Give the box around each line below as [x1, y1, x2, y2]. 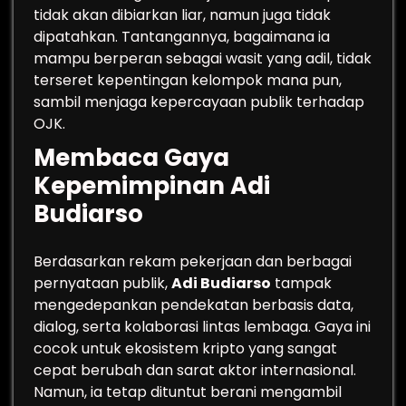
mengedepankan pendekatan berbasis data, [34, 295, 353, 315]
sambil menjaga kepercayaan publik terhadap [34, 92, 364, 112]
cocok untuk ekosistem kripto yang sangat [34, 338, 337, 359]
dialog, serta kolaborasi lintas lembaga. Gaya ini [34, 316, 371, 337]
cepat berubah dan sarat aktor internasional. [34, 360, 356, 381]
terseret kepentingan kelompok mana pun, [34, 70, 342, 91]
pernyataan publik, [34, 273, 171, 294]
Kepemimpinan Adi [34, 169, 270, 202]
